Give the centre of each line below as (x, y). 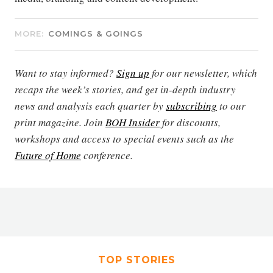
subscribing (191, 106)
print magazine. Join (60, 122)
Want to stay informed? (66, 73)
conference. (107, 155)
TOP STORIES (136, 260)
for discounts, (190, 122)
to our (231, 106)
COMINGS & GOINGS (96, 34)
